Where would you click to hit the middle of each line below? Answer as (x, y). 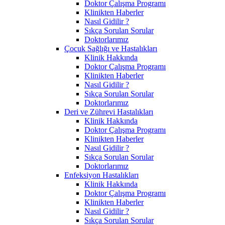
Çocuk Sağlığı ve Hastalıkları (111, 48)
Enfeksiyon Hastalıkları (101, 175)
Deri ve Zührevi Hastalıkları (109, 111)
